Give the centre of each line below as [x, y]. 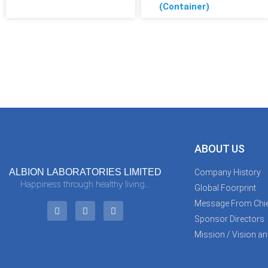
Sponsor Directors [229, 219]
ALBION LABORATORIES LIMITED [85, 172]
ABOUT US [220, 148]
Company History [228, 172]
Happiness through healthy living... [85, 184]
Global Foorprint [225, 188]
